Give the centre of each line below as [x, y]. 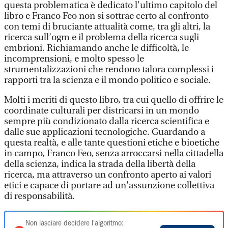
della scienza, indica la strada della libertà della [100, 164]
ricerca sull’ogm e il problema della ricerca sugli [102, 37]
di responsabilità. [39, 196]
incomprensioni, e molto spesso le [74, 59]
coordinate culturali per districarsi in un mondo [102, 111]
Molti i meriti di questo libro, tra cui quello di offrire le [114, 100]
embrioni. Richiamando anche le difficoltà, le [96, 48]
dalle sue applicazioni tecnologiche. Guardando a [105, 132]
